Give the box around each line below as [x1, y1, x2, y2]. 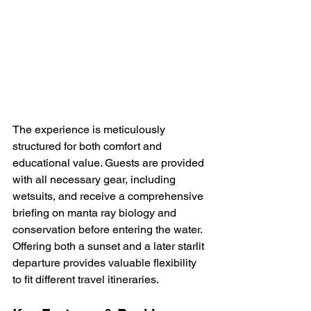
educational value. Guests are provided [12, 156, 207, 170]
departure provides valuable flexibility [12, 256, 199, 270]
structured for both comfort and [12, 140, 165, 153]
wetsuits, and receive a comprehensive [12, 190, 206, 203]
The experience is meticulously [12, 123, 168, 137]
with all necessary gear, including [12, 173, 178, 187]
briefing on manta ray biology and [12, 206, 179, 220]
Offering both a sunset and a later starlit [12, 239, 207, 253]
